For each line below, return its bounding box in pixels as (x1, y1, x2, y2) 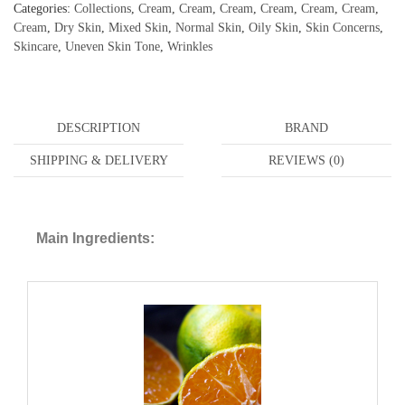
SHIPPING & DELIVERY (29, 154, 168, 168)
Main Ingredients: (36, 231, 155, 247)
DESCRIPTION (57, 121, 141, 136)
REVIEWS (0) (268, 154, 344, 168)
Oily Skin (249, 21, 298, 35)
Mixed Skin (108, 21, 168, 35)
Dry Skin (54, 21, 101, 35)
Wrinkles (167, 40, 212, 54)
